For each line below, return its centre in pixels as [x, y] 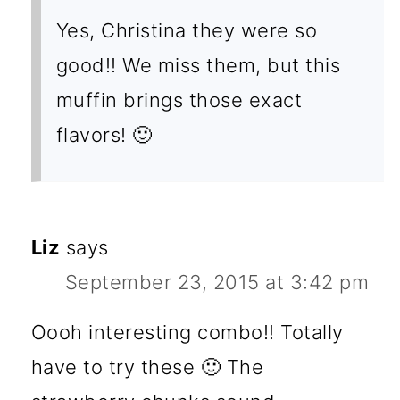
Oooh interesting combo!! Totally [187, 332]
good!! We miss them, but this [198, 65]
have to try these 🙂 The [147, 367]
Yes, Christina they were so [187, 30]
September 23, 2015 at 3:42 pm [217, 282]
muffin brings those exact [179, 100]
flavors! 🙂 [104, 134]
